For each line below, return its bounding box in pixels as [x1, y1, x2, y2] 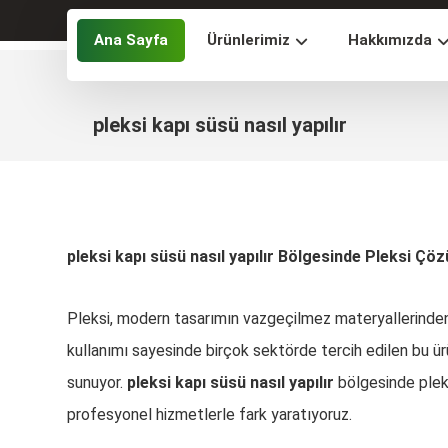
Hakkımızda [348, 31, 433, 49]
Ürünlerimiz [207, 31, 291, 49]
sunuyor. [67, 373, 128, 392]
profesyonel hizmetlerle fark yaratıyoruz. [67, 405, 353, 424]
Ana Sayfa [94, 31, 169, 49]
